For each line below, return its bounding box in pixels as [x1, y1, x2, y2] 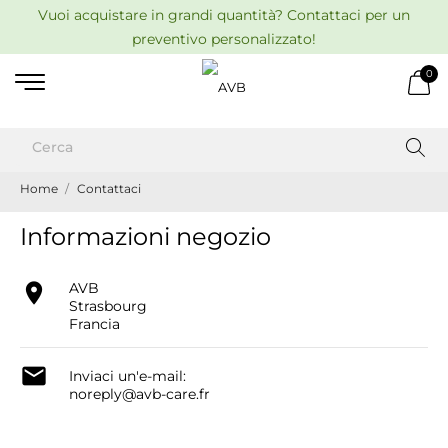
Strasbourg [69, 297, 147, 315]
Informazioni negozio [20, 222, 271, 251]
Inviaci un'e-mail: [69, 367, 186, 386]
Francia [69, 315, 120, 333]
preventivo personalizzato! [132, 30, 316, 48]
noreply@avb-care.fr [69, 385, 210, 404]
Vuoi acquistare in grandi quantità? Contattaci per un [38, 6, 410, 24]
